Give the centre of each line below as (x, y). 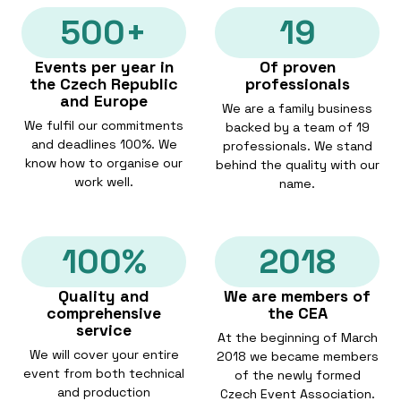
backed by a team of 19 (297, 127)
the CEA (297, 313)
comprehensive (104, 313)
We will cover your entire (104, 354)
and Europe (104, 101)
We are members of (297, 296)
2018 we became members (297, 356)
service (104, 330)
